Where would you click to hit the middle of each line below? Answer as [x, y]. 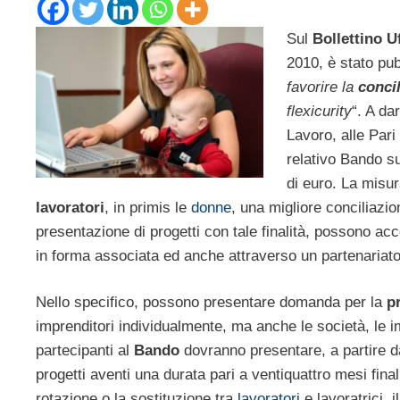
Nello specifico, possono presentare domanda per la [211, 303]
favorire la [320, 87]
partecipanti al [85, 351]
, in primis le [148, 207]
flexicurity [319, 111]
